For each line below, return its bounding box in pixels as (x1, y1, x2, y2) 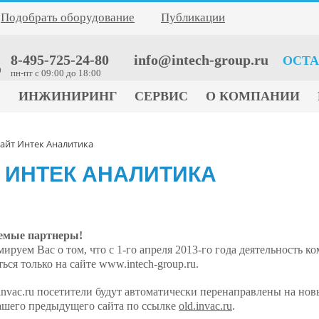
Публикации (161, 11, 225, 24)
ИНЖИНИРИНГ (19, 89, 117, 103)
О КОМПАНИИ (206, 89, 300, 103)
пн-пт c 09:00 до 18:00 (11, 68, 101, 78)
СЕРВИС (135, 89, 188, 103)
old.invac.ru (179, 300, 232, 313)
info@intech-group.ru (130, 52, 268, 68)
